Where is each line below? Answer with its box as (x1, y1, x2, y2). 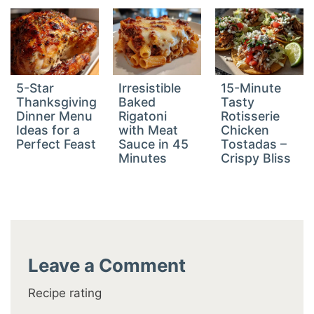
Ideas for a (16, 122, 81, 137)
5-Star (16, 80, 55, 95)
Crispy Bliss (220, 150, 291, 165)
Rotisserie (220, 108, 280, 123)
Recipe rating (28, 286, 102, 301)
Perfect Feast (16, 136, 97, 151)
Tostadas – (220, 136, 287, 151)
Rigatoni (118, 108, 168, 123)
